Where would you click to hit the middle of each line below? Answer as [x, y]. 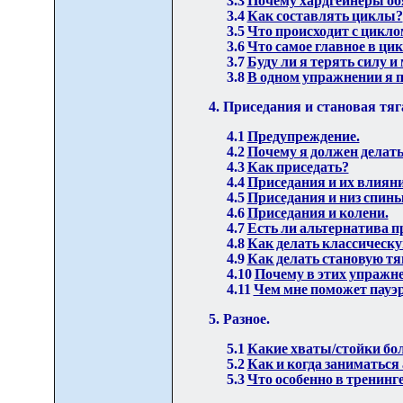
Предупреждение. [303, 136]
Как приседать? [298, 166]
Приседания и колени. [318, 212]
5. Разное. [239, 318]
